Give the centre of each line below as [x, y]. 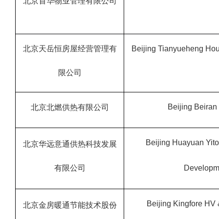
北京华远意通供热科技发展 [70, 144]
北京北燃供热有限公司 [70, 107]
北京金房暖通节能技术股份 [70, 205]
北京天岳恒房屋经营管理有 [70, 48]
